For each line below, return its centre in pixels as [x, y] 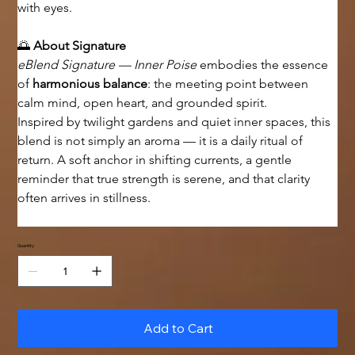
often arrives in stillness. [84, 198]
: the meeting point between [230, 84]
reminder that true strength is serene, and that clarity [166, 179]
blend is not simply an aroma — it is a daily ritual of [162, 141]
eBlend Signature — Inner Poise [107, 65]
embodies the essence [264, 65]
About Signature [80, 46]
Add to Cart [178, 328]
